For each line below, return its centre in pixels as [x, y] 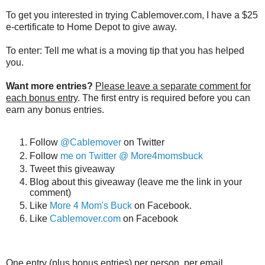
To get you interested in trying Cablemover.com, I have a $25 [132, 15]
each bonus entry [42, 98]
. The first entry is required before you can [164, 98]
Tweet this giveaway [72, 169]
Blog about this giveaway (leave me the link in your [136, 182]
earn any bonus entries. [55, 109]
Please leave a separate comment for [173, 86]
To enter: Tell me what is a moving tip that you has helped [125, 50]
